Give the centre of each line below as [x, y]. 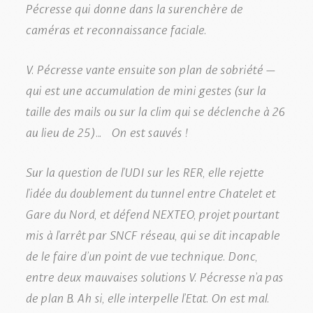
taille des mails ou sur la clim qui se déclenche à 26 [155, 110]
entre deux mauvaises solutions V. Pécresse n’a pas [154, 276]
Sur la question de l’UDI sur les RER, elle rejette [144, 171]
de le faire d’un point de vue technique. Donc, [141, 255]
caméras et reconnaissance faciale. [116, 28]
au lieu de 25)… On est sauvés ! [106, 131]
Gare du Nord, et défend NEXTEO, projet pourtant [152, 213]
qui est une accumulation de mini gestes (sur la [145, 89]
